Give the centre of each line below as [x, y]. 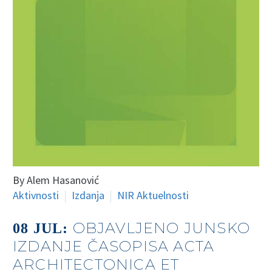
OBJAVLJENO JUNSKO [161, 228]
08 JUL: [43, 229]
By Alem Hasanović [56, 180]
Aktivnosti [36, 195]
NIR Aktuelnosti [153, 195]
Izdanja [88, 195]
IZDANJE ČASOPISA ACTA [114, 246]
